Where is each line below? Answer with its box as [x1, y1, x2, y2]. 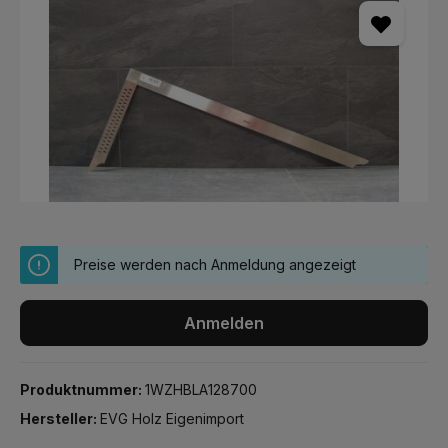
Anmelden [184, 313, 264, 333]
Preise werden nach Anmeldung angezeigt [74, 256, 356, 273]
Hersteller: [20, 410, 100, 427]
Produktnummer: [20, 381, 145, 398]
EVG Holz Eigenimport [100, 410, 244, 427]
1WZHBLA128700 [145, 381, 257, 398]
